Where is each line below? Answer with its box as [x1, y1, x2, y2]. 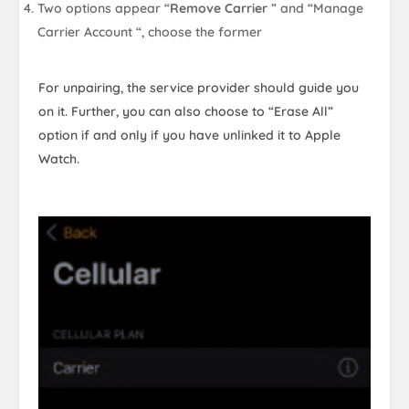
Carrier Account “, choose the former [37, 24, 263, 40]
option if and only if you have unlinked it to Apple [38, 127, 341, 143]
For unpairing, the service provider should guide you [38, 79, 359, 96]
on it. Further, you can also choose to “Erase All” [38, 103, 333, 120]
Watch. [38, 151, 79, 167]
